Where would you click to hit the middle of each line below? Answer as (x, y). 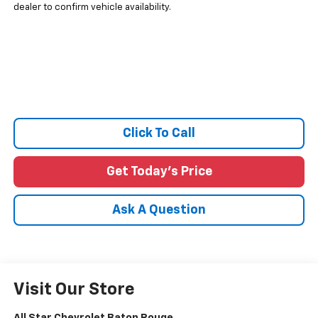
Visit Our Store (74, 289)
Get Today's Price (159, 172)
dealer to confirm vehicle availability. (92, 7)
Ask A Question (159, 210)
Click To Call (159, 133)
